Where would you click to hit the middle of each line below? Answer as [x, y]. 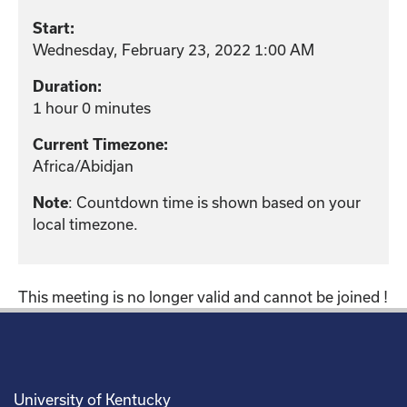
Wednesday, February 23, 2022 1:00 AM [174, 49]
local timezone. [85, 223]
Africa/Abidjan [83, 165]
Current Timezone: [100, 144]
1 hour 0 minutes [92, 107]
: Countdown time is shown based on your [214, 202]
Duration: [67, 86]
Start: [54, 28]
